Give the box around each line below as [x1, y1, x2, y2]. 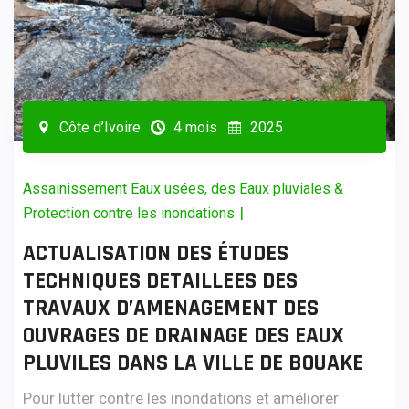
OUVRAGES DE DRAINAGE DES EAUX [23, 320, 344, 351]
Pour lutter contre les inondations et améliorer [23, 388, 339, 407]
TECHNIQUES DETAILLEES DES [23, 266, 298, 296]
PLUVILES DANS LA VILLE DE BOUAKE [23, 348, 363, 378]
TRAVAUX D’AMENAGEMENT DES [23, 293, 319, 323]
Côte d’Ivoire [56, 118, 141, 136]
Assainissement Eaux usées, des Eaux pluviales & [23, 179, 343, 197]
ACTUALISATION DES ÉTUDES [23, 238, 288, 268]
